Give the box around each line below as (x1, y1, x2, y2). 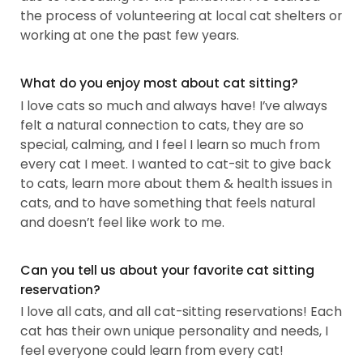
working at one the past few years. (20, 26, 240, 45)
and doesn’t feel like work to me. (20, 212, 225, 232)
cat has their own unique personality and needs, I (20, 322, 329, 341)
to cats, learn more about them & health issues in (20, 173, 333, 193)
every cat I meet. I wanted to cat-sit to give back (20, 154, 332, 173)
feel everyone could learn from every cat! (20, 341, 284, 361)
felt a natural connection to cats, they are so (20, 115, 305, 135)
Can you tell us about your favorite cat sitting (20, 260, 315, 280)
